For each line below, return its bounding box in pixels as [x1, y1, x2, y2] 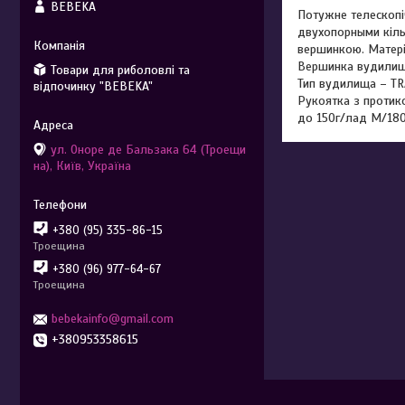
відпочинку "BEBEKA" [33, 78, 153, 94]
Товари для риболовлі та [51, 61, 190, 78]
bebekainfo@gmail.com [52, 311, 174, 326]
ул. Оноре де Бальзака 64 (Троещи [51, 141, 246, 157]
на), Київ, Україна [33, 157, 131, 174]
